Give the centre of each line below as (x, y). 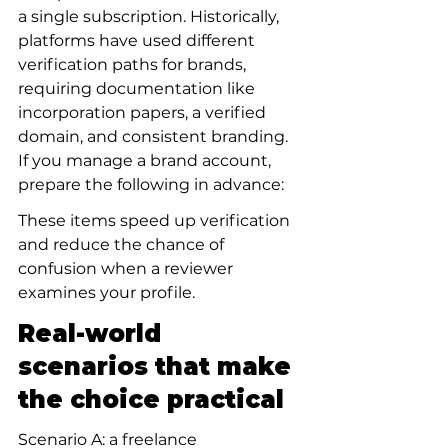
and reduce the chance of (123, 244)
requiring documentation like (138, 88)
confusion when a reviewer (127, 268)
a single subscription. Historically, (150, 16)
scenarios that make (158, 366)
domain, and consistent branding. (155, 136)
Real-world (93, 333)
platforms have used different (138, 40)
